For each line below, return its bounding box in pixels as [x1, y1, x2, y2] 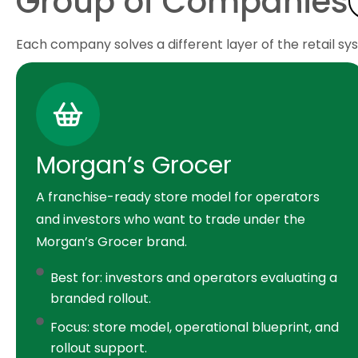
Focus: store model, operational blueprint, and [50, 318, 339, 337]
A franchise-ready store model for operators [36, 188, 320, 207]
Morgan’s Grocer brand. [36, 233, 187, 252]
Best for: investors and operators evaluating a [50, 268, 337, 288]
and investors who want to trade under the [36, 210, 305, 229]
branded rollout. [50, 289, 151, 308]
